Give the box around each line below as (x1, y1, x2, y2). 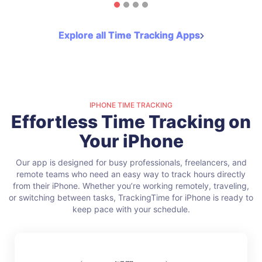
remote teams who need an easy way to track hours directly (16, 169, 246, 180)
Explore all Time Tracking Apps (58, 29, 200, 42)
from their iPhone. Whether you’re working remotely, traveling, (13, 181, 249, 191)
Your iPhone (78, 130, 184, 152)
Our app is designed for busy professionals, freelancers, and (15, 157, 247, 168)
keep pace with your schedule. (72, 204, 190, 215)
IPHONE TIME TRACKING (89, 101, 173, 110)
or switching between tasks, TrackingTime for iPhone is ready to (9, 192, 253, 203)
